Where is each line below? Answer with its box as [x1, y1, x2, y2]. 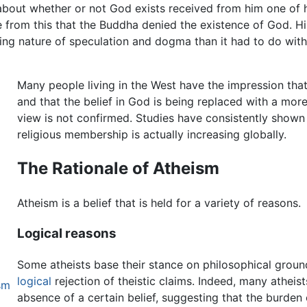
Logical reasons [17, 225, 117, 241]
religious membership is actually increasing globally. [17, 127, 287, 142]
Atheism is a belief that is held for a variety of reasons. [17, 196, 302, 210]
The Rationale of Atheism [17, 158, 220, 179]
